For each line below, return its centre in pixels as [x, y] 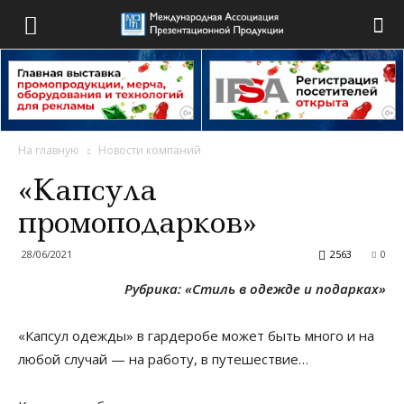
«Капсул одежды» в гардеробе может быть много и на [196, 335]
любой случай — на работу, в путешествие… [163, 359]
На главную [49, 150]
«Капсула [87, 190]
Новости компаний [150, 150]
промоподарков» [138, 222]
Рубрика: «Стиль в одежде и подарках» [255, 289]
